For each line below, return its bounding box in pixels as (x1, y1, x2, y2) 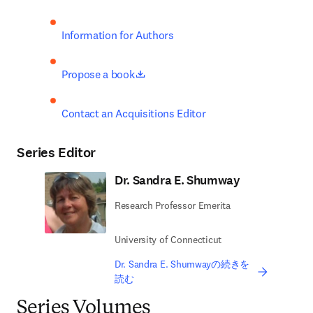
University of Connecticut (115, 233, 221, 246)
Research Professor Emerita (115, 199, 231, 212)
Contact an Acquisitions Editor (61, 106, 206, 120)
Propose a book (61, 67, 135, 81)
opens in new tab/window (145, 66, 265, 80)
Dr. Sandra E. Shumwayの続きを (115, 258, 249, 270)
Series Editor (17, 143, 96, 162)
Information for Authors (61, 28, 174, 42)
